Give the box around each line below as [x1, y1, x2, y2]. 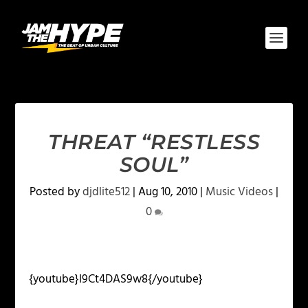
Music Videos [206, 183, 273, 201]
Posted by [30, 183, 82, 201]
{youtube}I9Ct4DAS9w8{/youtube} [29, 270, 203, 289]
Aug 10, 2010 [138, 183, 197, 201]
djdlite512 [82, 183, 130, 201]
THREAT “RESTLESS [48, 129, 260, 155]
